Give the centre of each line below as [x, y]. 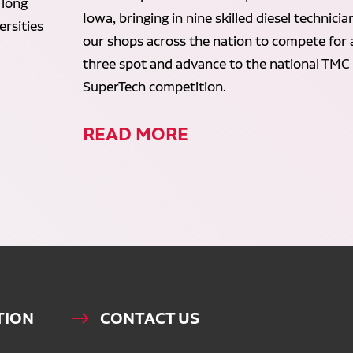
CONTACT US [149, 319]
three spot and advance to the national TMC [217, 64]
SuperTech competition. [155, 87]
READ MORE [136, 134]
